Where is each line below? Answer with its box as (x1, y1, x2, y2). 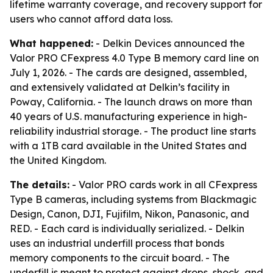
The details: (10, 179, 69, 191)
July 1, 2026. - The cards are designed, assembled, (10, 66, 247, 79)
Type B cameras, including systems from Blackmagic (10, 193, 257, 205)
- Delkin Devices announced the (93, 37, 245, 49)
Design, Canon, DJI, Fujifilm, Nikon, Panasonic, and (10, 208, 249, 220)
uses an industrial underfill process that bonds (10, 237, 224, 249)
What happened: (10, 37, 93, 49)
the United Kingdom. (10, 154, 106, 166)
